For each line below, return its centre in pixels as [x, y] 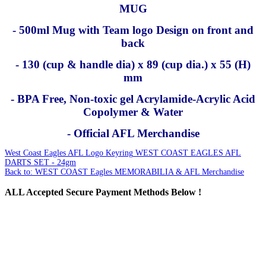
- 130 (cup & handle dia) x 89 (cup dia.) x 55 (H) [133, 64]
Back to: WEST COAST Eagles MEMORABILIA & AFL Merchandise [124, 172]
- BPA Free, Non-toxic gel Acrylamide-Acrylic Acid [133, 99]
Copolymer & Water [133, 112]
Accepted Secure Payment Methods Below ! [113, 192]
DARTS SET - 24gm [40, 162]
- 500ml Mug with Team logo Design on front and [133, 30]
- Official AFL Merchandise [133, 133]
